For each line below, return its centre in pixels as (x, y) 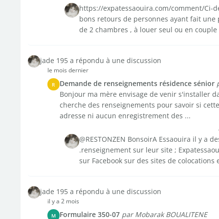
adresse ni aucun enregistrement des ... (125, 116)
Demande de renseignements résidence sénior (137, 83)
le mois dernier (68, 70)
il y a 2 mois (63, 201)
